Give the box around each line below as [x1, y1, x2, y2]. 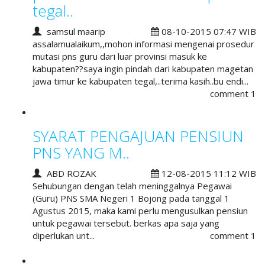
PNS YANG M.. [33, 142, 130, 164]
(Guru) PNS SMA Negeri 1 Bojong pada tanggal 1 [33, 192, 230, 204]
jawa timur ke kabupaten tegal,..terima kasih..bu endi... [33, 75, 248, 87]
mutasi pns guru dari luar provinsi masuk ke [33, 50, 207, 62]
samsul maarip [44, 25, 105, 37]
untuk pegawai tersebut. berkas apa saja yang [33, 216, 219, 229]
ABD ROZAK [44, 167, 96, 179]
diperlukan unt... [33, 229, 95, 241]
